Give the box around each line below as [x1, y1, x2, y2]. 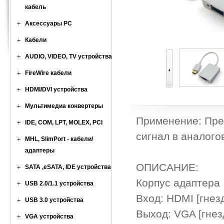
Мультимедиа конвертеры [25, 102, 103, 109]
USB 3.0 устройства [25, 196, 83, 203]
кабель [25, 3, 46, 10]
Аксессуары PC [25, 20, 72, 27]
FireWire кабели [25, 69, 71, 76]
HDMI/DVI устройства [25, 86, 87, 93]
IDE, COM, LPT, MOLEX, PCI [25, 119, 102, 126]
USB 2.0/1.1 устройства [25, 180, 93, 187]
